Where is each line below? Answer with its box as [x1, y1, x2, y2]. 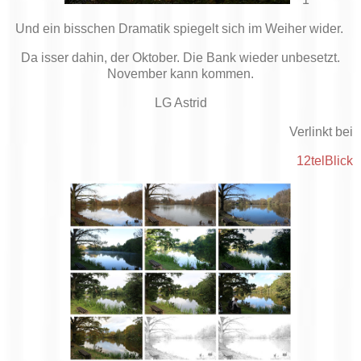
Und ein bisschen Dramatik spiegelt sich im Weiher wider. [15, 22, 346, 36]
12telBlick [297, 153, 353, 168]
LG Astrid [154, 95, 207, 110]
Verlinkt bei [289, 124, 353, 139]
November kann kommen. [107, 67, 254, 81]
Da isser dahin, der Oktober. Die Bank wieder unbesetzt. [21, 51, 340, 65]
